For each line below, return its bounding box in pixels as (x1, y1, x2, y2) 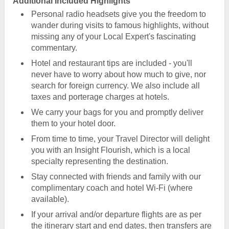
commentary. (31, 43, 77, 52)
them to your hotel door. (31, 119, 116, 128)
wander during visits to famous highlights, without (31, 20, 209, 30)
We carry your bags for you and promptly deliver (31, 107, 203, 117)
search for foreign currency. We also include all (31, 81, 200, 90)
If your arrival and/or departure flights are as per (31, 210, 201, 219)
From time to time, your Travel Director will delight (31, 134, 210, 143)
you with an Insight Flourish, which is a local (31, 145, 190, 154)
